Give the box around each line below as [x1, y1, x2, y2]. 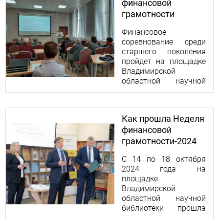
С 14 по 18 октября [121, 154, 206, 164]
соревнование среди [121, 37, 206, 46]
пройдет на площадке [121, 57, 206, 66]
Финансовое [121, 27, 166, 37]
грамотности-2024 [121, 136, 197, 146]
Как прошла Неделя [121, 113, 204, 124]
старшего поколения [121, 47, 206, 56]
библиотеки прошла [121, 203, 206, 213]
